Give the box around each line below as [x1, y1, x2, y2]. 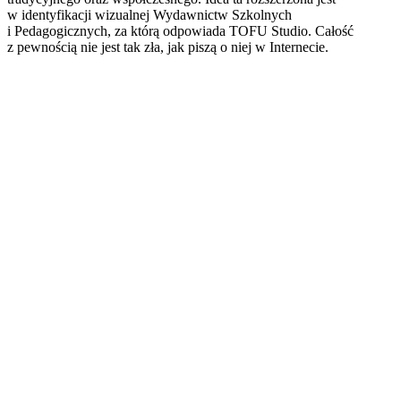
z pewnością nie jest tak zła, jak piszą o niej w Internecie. [7, 38, 328, 55]
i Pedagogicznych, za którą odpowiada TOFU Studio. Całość [7, 22, 354, 38]
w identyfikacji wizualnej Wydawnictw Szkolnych [7, 6, 292, 22]
